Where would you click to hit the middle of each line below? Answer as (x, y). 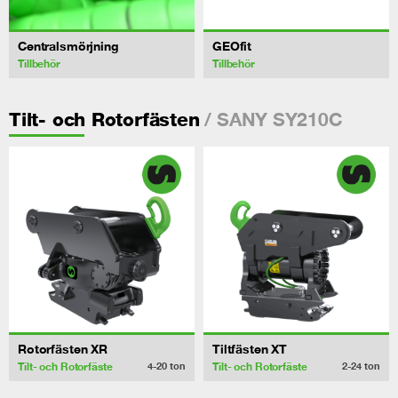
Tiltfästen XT (250, 349)
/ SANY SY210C (271, 119)
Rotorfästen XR (63, 349)
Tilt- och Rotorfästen (104, 119)
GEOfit (232, 46)
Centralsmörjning (68, 46)
